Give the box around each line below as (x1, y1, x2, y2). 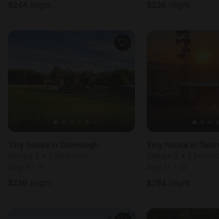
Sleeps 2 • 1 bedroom (8, 151, 88, 160)
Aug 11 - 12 (147, 162, 187, 172)
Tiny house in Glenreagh (8, 140, 99, 150)
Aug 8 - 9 (8, 162, 43, 172)
